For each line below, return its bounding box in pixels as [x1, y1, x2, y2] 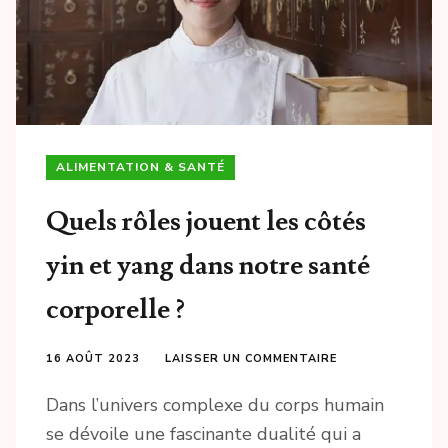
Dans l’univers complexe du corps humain [46, 393, 384, 418]
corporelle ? [46, 292, 185, 328]
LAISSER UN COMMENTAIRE [165, 351, 337, 367]
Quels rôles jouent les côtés [46, 204, 366, 240]
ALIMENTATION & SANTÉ [56, 159, 225, 176]
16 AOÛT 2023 [46, 351, 140, 367]
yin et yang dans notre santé [46, 248, 370, 284]
